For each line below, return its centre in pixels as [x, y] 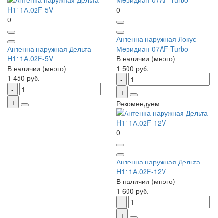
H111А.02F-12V [141, 172]
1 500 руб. [133, 68]
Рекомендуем [138, 103]
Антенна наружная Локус [156, 39]
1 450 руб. [24, 78]
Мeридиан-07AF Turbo [152, 49]
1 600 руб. [133, 191]
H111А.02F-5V [30, 59]
